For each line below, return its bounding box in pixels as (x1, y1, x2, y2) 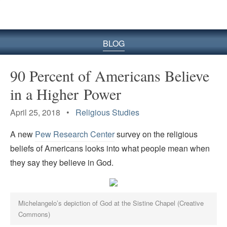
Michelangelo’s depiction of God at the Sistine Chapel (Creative (18, 198, 204, 208)
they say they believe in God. (10, 157, 113, 169)
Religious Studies (75, 106, 139, 118)
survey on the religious (115, 128, 198, 140)
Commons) (18, 209, 51, 219)
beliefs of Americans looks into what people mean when (10, 142, 210, 155)
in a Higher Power (10, 83, 121, 104)
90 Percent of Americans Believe (10, 65, 209, 86)
